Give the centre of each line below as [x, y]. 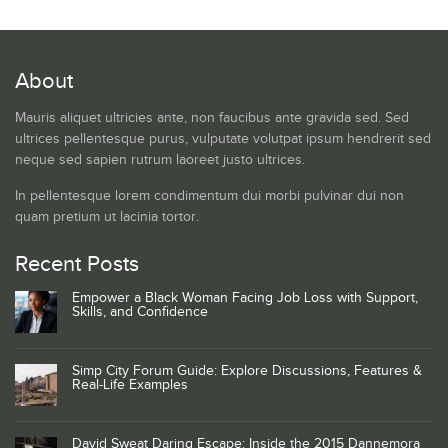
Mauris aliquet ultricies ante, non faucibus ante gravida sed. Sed [212, 118]
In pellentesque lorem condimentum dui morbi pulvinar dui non [209, 196]
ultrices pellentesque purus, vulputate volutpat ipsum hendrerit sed [223, 139]
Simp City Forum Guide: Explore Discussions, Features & [247, 371]
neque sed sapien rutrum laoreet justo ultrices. [160, 160]
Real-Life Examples [130, 385]
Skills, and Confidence [140, 312]
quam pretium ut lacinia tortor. [107, 217]
